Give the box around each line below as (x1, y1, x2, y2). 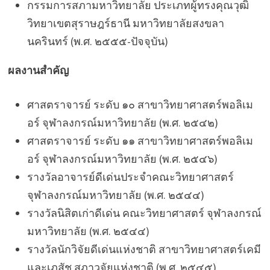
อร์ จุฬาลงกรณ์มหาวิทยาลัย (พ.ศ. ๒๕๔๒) (27, 115, 218, 130)
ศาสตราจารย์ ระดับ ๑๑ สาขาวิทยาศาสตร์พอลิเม (27, 133, 253, 148)
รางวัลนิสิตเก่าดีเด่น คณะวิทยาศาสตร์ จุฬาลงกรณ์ (27, 206, 262, 220)
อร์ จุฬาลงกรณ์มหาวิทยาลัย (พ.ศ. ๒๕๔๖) (27, 151, 218, 166)
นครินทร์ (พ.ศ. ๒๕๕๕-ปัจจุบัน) (27, 34, 168, 48)
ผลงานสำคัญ (7, 63, 69, 77)
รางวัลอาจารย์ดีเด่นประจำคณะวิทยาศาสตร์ (27, 169, 234, 184)
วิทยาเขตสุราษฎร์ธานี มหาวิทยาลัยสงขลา (27, 16, 224, 30)
